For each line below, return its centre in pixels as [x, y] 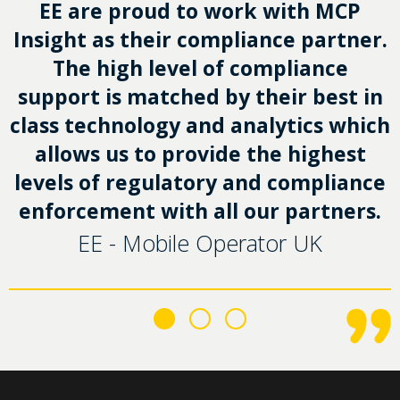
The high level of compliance [200, 67]
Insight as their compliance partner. [200, 39]
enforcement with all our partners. [200, 210]
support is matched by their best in [200, 96]
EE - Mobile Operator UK [200, 242]
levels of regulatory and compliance [200, 182]
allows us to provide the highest [200, 153]
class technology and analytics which [200, 125]
